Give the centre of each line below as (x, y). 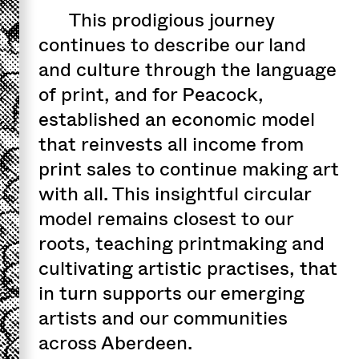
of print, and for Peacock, (151, 94)
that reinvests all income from (171, 144)
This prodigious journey (171, 20)
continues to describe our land (172, 44)
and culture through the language (188, 69)
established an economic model (177, 119)
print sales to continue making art (189, 169)
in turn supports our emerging (171, 293)
